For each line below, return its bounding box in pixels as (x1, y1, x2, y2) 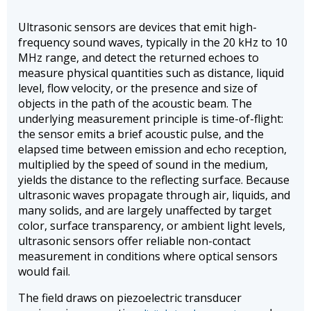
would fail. (18, 263, 70, 279)
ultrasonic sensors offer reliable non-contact (18, 233, 251, 249)
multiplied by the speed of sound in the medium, (18, 156, 268, 172)
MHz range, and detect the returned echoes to (18, 49, 259, 65)
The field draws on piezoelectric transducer (18, 289, 242, 305)
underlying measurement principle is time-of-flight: (18, 110, 283, 126)
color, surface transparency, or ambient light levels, (18, 217, 285, 233)
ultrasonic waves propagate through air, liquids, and (18, 187, 290, 203)
